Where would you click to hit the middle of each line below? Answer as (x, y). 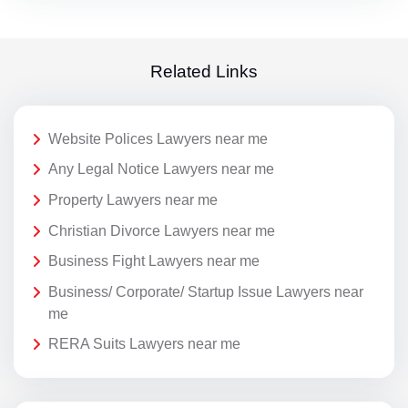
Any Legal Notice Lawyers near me (161, 169)
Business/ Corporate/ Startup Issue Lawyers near (206, 291)
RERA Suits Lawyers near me (144, 344)
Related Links (204, 72)
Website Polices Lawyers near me (158, 138)
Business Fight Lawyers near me (154, 261)
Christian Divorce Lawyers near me (162, 230)
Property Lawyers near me (133, 199)
